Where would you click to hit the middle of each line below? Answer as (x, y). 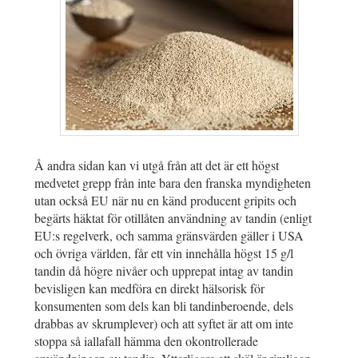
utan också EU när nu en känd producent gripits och (165, 201)
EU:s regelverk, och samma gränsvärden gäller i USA (169, 236)
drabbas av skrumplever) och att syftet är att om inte (164, 324)
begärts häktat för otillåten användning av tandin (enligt (173, 218)
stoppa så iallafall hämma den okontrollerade (146, 341)
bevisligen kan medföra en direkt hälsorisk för (149, 288)
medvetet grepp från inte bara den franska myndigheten (173, 183)
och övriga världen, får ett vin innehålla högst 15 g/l (164, 253)
